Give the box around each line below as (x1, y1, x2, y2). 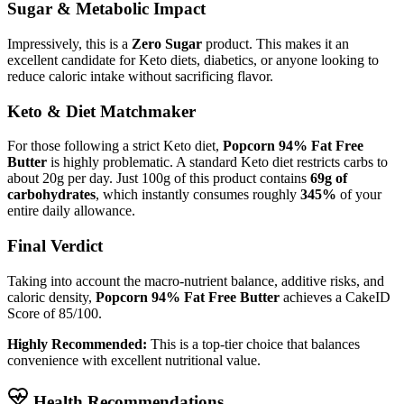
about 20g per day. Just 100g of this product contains (7, 170, 310, 187)
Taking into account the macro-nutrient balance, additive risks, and (7, 272, 384, 289)
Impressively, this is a (7, 35, 132, 51)
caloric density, (7, 289, 96, 305)
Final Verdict (7, 236, 103, 256)
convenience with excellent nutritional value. (7, 352, 261, 368)
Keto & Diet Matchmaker (7, 101, 196, 121)
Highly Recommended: (7, 335, 147, 352)
